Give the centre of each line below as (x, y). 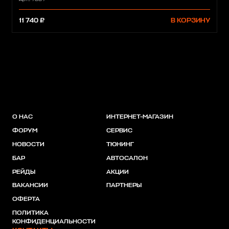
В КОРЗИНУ (190, 21)
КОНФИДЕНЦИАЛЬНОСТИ (54, 222)
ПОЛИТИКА (30, 213)
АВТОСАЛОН (127, 158)
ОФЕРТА (26, 200)
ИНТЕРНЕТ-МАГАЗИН (140, 117)
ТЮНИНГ (120, 144)
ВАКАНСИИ (30, 186)
